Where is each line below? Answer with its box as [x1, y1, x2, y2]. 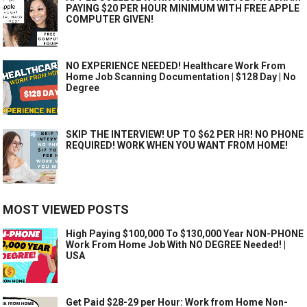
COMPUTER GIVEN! [66, 13, 154, 25]
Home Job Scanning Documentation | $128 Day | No [66, 71, 297, 82]
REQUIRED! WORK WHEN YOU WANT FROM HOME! [66, 139, 288, 151]
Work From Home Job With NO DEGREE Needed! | [66, 238, 286, 250]
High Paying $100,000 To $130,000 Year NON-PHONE [66, 228, 304, 239]
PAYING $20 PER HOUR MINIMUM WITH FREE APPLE [66, 2, 300, 14]
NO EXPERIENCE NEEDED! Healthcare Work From [66, 60, 286, 71]
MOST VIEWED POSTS [3, 201, 130, 217]
